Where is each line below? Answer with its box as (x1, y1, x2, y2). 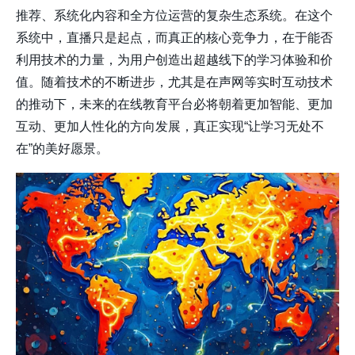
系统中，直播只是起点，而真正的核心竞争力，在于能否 (16, 31, 333, 45)
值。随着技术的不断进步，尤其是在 (16, 75, 219, 90)
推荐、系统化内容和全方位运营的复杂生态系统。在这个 (16, 9, 333, 23)
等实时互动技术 (244, 75, 333, 90)
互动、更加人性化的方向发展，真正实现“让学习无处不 (16, 120, 324, 134)
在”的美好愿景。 (16, 142, 109, 156)
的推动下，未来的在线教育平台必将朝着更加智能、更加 (16, 97, 333, 112)
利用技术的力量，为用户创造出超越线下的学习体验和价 (16, 53, 333, 67)
